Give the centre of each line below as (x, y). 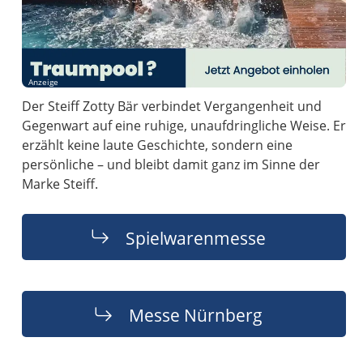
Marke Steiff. (60, 184)
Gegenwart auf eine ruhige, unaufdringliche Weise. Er (184, 125)
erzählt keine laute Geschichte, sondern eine (158, 145)
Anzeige (44, 82)
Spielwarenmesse (195, 237)
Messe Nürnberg (195, 314)
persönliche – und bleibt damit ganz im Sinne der (171, 164)
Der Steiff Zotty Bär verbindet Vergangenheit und (172, 106)
